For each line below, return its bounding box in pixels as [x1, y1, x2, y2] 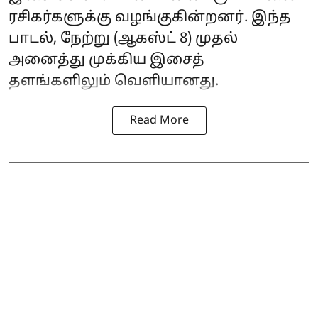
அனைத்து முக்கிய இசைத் [9, 52, 204, 70]
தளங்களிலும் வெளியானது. [9, 73, 219, 91]
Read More [129, 114, 189, 128]
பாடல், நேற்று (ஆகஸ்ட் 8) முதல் [9, 31, 238, 48]
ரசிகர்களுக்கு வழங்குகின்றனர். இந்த [9, 9, 291, 27]
